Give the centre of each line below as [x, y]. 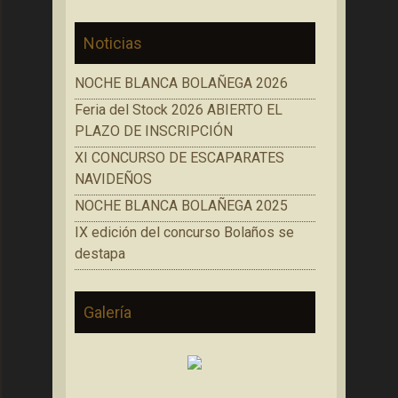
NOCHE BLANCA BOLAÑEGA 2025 [181, 206]
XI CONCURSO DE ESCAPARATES [179, 158]
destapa [100, 254]
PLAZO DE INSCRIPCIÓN [154, 131]
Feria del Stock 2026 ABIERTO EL [179, 110]
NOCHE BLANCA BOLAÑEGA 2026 [181, 83]
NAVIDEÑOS [113, 179]
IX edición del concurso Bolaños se [184, 232]
